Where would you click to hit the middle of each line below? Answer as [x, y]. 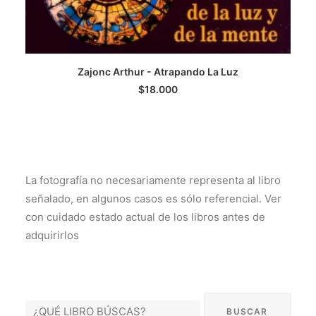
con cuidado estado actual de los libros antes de [145, 217]
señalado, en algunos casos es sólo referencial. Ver [153, 199]
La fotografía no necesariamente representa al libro [153, 180]
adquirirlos [52, 235]
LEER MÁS [158, 82]
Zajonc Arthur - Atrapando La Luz [158, 72]
